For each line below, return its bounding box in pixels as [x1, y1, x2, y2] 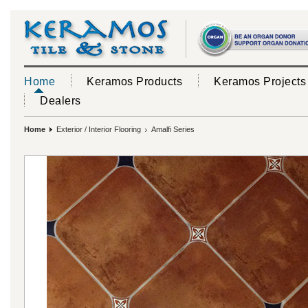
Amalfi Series [147, 125, 195, 133]
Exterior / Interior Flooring [56, 125, 141, 133]
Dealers [40, 95, 81, 107]
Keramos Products [87, 76, 182, 87]
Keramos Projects [214, 76, 306, 87]
